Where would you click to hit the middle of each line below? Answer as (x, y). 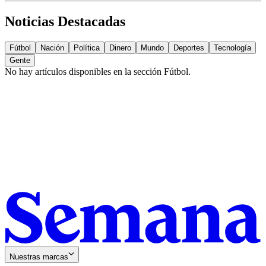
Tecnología (232, 48)
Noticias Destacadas (65, 22)
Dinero (120, 48)
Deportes (189, 48)
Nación (52, 48)
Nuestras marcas (39, 256)
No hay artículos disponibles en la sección (84, 72)
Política (87, 48)
